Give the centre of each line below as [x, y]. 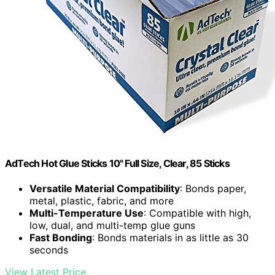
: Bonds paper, [213, 188]
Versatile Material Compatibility [105, 188]
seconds [49, 250]
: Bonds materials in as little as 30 [170, 237]
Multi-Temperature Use [87, 213]
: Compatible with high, [197, 213]
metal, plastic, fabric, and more [102, 200]
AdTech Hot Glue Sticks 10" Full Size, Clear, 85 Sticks [117, 163]
